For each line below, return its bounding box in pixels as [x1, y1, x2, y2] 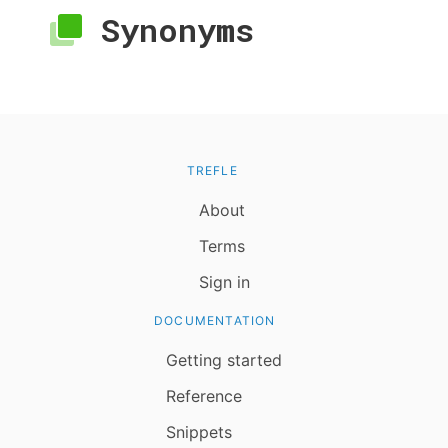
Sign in [198, 272, 250, 293]
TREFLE [186, 163, 238, 179]
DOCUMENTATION [154, 313, 276, 329]
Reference [166, 386, 242, 407]
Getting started [166, 350, 282, 371]
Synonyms [82, 8, 254, 52]
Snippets [166, 422, 232, 443]
